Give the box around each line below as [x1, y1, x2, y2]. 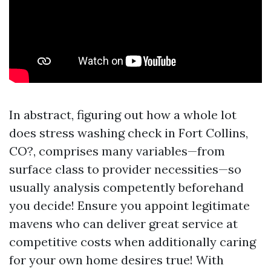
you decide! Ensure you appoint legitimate [9, 198, 250, 213]
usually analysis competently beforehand [9, 180, 244, 195]
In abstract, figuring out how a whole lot [9, 107, 237, 122]
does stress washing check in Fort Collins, [9, 125, 248, 140]
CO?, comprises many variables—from [9, 143, 225, 158]
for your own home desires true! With [9, 252, 224, 267]
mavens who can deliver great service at [9, 216, 238, 231]
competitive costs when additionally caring [9, 234, 256, 249]
